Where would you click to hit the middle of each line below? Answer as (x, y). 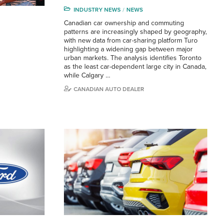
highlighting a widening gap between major (128, 49)
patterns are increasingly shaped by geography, (135, 32)
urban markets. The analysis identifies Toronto (133, 58)
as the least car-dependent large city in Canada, (135, 67)
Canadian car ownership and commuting (124, 23)
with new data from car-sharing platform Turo (131, 40)
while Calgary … (87, 75)
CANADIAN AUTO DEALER (109, 89)
